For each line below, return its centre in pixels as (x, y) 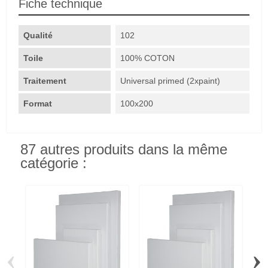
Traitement (46, 80)
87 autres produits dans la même (124, 149)
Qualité (38, 35)
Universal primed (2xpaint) (170, 80)
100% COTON (148, 58)
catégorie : (54, 163)
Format (39, 103)
